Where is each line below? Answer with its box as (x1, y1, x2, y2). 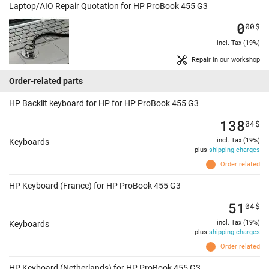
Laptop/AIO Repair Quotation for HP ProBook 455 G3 (9, 1, 208, 11)
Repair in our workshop (192, 56, 260, 64)
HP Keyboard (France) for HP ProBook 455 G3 (9, 181, 181, 191)
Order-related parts (9, 76, 83, 86)
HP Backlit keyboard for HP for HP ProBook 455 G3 (9, 98, 199, 109)
